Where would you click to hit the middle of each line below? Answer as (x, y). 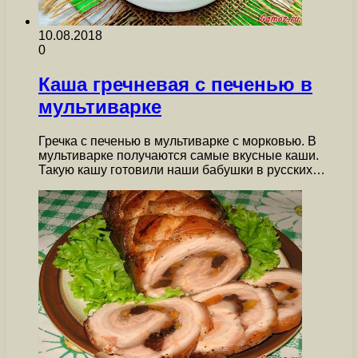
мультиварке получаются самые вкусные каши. (179, 156)
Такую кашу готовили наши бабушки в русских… (182, 170)
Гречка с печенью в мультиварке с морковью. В (177, 141)
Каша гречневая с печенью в (175, 85)
